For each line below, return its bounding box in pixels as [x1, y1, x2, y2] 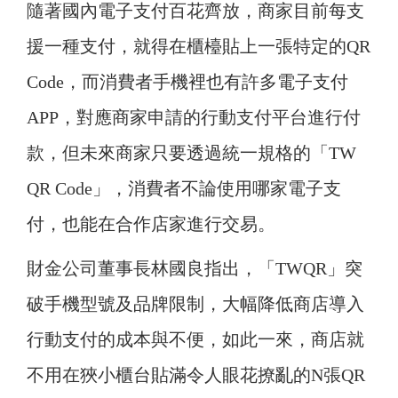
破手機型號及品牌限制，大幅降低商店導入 [27, 294, 364, 314]
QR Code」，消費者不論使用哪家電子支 [27, 179, 341, 199]
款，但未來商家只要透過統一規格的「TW [27, 143, 356, 163]
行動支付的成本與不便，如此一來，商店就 [27, 330, 364, 350]
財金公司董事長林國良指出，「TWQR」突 [27, 259, 362, 279]
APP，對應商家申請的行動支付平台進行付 [27, 107, 361, 128]
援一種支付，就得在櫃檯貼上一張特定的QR [27, 36, 370, 57]
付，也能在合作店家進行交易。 [27, 214, 275, 235]
